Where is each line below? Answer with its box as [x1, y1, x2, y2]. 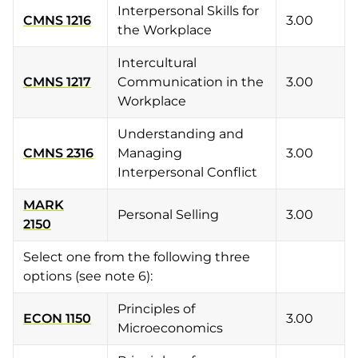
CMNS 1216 [23, 13, 91, 28]
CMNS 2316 [23, 145, 93, 161]
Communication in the [117, 74, 264, 89]
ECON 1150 [23, 311, 91, 326]
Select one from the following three [23, 249, 250, 265]
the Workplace [117, 22, 212, 38]
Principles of [117, 301, 195, 316]
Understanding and [117, 126, 244, 141]
